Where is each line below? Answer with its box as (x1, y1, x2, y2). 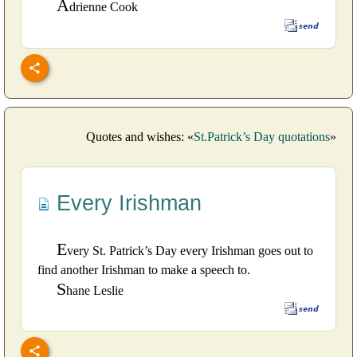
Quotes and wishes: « (86, 129, 194, 143)
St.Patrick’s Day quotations (194, 129, 330, 143)
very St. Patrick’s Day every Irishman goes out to (67, 243, 313, 257)
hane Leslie (66, 283, 124, 297)
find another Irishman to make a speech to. (37, 262, 250, 277)
